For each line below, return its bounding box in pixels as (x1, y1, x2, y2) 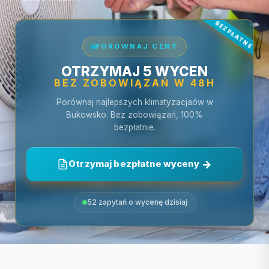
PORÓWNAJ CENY (94, 42, 178, 50)
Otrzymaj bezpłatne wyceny (68, 159, 199, 169)
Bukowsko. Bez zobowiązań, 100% (66, 110, 203, 119)
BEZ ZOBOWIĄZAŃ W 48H (53, 77, 216, 89)
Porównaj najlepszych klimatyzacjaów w (56, 97, 213, 107)
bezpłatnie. (113, 122, 156, 132)
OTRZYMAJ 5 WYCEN (61, 63, 208, 79)
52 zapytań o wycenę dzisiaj (86, 198, 187, 207)
